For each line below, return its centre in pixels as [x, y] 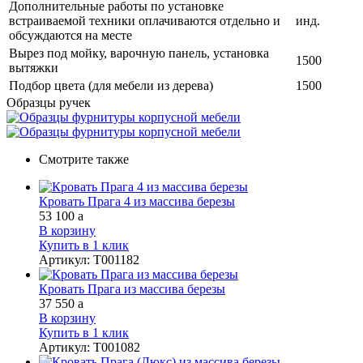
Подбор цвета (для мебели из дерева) [111, 85]
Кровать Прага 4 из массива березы [137, 201]
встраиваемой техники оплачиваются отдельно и [145, 20]
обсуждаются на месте [70, 35]
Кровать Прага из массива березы [132, 288]
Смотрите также [84, 159]
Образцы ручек [49, 102]
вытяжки [34, 67]
